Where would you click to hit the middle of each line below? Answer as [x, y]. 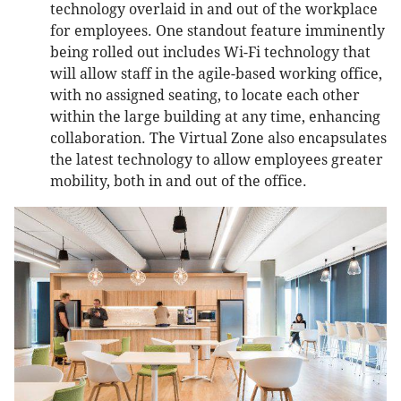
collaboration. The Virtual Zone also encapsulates [218, 139]
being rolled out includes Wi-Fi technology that [210, 53]
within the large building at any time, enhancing [215, 117]
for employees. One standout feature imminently [218, 31]
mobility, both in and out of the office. [179, 182]
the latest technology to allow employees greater [217, 160]
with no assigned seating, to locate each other [205, 96]
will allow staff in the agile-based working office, [216, 74]
